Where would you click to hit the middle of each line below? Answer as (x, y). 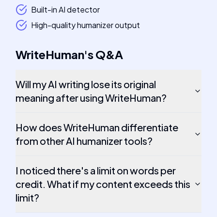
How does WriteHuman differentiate (97, 127)
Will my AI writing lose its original (86, 84)
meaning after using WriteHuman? (91, 98)
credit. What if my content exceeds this (103, 184)
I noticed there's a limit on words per (96, 170)
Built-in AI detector (65, 9)
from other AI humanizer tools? (84, 141)
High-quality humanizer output (85, 25)
